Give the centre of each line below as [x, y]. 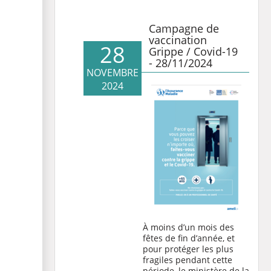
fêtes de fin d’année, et [189, 238]
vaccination [178, 40]
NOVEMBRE [113, 73]
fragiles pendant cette [188, 260]
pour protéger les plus [188, 249]
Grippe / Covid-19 [193, 51]
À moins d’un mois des [188, 227]
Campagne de [184, 28]
